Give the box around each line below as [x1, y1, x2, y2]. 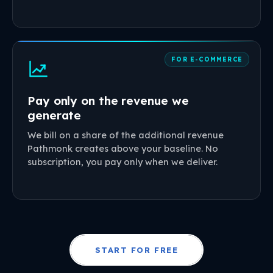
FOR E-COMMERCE [171, 55, 243, 64]
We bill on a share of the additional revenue [27, 129, 224, 141]
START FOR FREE [94, 244, 179, 255]
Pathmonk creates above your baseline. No [27, 143, 218, 155]
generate [27, 108, 82, 123]
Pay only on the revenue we [27, 93, 189, 108]
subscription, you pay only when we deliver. [27, 156, 218, 168]
